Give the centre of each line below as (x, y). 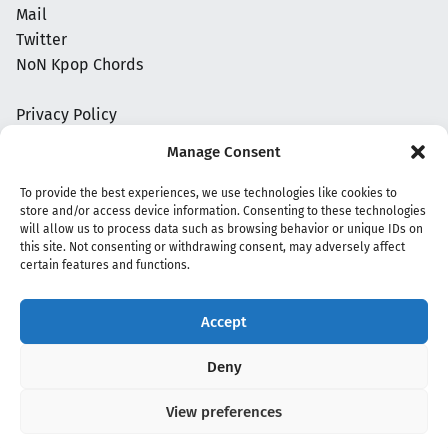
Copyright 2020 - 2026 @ (98, 352)
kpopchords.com (234, 352)
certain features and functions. (105, 265)
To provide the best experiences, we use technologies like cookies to (208, 193)
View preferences (224, 411)
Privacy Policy (66, 115)
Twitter (41, 40)
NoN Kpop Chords (79, 65)
